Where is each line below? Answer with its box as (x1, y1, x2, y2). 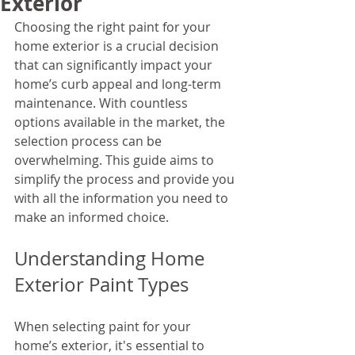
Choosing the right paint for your (14, 18, 214, 36)
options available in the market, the (14, 113, 228, 131)
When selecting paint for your (14, 318, 194, 335)
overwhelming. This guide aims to (14, 151, 217, 169)
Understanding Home (14, 246, 209, 271)
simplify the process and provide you (14, 170, 238, 188)
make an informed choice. (14, 208, 169, 226)
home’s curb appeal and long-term (14, 75, 224, 93)
